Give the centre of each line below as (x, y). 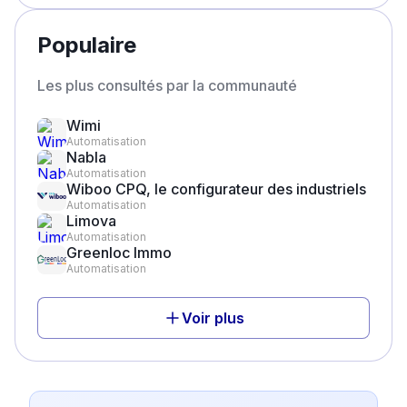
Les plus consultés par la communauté (167, 85)
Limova (91, 221)
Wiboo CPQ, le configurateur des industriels (216, 189)
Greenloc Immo (119, 253)
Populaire (87, 45)
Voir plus (213, 318)
